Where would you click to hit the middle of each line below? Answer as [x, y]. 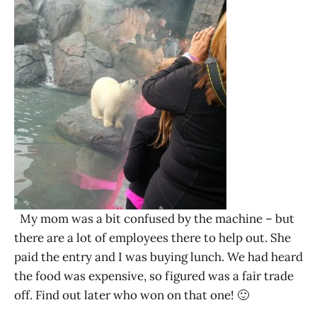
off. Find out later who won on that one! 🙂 [132, 295]
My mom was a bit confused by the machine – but [154, 218]
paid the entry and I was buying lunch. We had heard [158, 257]
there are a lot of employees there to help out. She [152, 237]
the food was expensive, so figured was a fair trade [154, 276]
